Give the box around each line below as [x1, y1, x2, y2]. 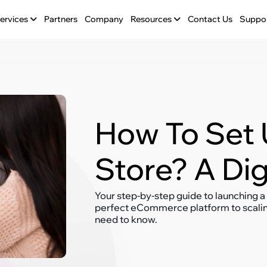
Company [84, 14, 123, 24]
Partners [44, 14, 77, 24]
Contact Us [187, 14, 232, 24]
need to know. [95, 213, 158, 226]
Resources [130, 14, 173, 24]
